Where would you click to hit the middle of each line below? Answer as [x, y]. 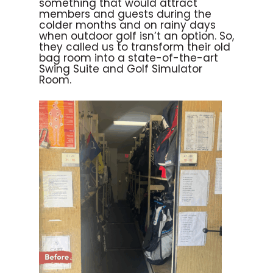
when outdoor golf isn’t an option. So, [136, 36]
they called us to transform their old [135, 47]
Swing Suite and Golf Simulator [121, 69]
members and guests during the [125, 14]
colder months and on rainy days [127, 25]
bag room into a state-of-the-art [129, 58]
